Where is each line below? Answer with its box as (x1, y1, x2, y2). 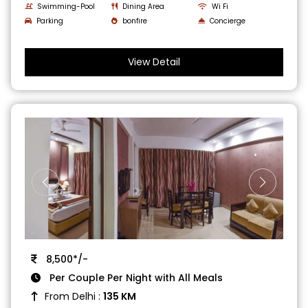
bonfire (122, 15, 148, 26)
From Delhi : (45, 289, 104, 303)
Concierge (209, 15, 245, 26)
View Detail (128, 54, 180, 69)
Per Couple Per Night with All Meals (47, 270, 223, 285)
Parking (36, 15, 64, 26)
